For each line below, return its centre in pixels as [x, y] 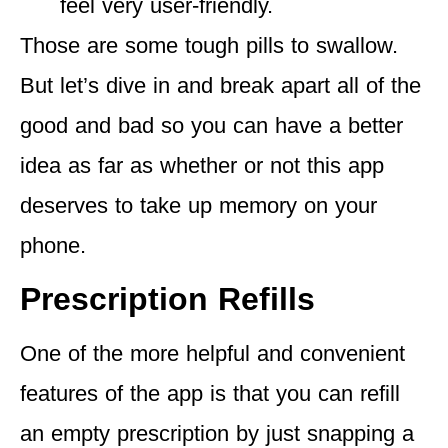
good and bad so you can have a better [211, 125]
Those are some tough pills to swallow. [209, 45]
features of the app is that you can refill [210, 394]
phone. [53, 245]
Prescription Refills [167, 299]
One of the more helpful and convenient [212, 354]
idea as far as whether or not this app [202, 165]
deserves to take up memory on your [198, 205]
